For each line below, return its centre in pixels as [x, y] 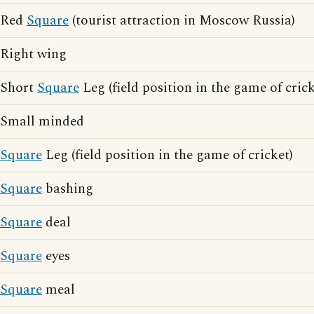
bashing [68, 189]
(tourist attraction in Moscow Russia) [182, 21]
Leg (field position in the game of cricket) [168, 155]
